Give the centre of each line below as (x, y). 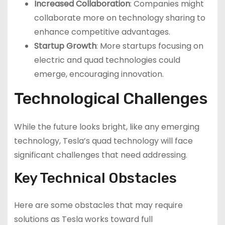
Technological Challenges (111, 99)
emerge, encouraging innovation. (99, 74)
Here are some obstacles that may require (98, 205)
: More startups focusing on (150, 46)
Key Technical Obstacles (95, 178)
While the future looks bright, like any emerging (106, 127)
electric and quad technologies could (107, 60)
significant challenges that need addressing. (100, 155)
